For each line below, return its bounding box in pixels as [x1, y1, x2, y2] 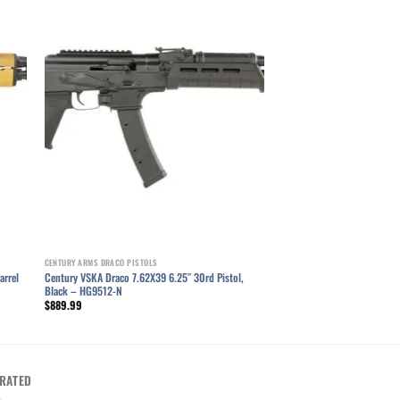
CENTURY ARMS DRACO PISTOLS [44, 256, 158, 270]
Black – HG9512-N [44, 281, 122, 299]
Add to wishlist [171, 39, 252, 62]
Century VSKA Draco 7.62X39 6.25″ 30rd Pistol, [44, 268, 244, 286]
